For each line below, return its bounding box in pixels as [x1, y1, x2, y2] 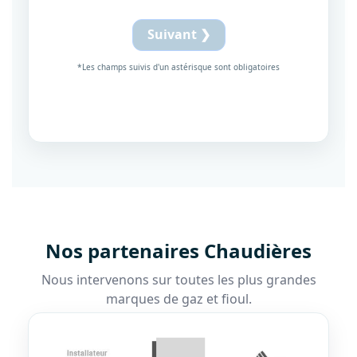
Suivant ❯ [147, 25, 210, 44]
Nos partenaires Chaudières [45, 237, 312, 265]
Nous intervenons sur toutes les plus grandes [41, 271, 316, 289]
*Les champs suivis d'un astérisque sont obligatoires [77, 61, 280, 73]
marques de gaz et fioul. [105, 290, 252, 308]
